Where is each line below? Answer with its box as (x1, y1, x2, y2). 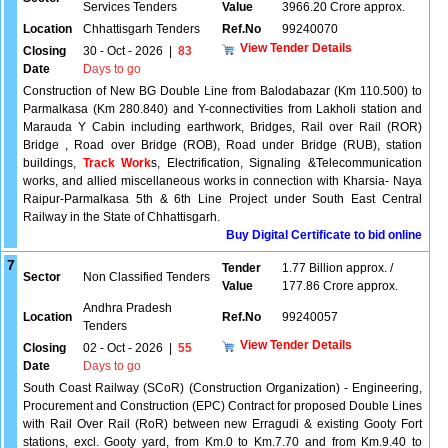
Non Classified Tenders (83, 270, 210, 284)
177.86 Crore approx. (282, 279, 398, 293)
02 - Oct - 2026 (83, 341, 163, 355)
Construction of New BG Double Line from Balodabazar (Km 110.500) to (23, 84, 422, 98)
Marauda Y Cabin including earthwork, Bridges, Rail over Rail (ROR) (23, 120, 422, 134)
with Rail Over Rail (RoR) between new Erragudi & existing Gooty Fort (23, 417, 422, 431)
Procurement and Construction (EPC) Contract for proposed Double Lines (23, 399, 422, 413)
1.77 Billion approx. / (282, 261, 393, 275)
